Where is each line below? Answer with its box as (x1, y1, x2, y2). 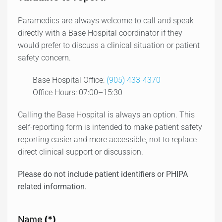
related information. (18, 181, 87, 191)
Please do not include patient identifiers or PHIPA (18, 169, 188, 179)
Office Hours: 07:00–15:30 (33, 87, 122, 97)
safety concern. (18, 53, 71, 62)
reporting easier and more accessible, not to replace (18, 134, 197, 144)
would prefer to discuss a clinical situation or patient (18, 40, 200, 50)
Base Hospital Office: (33, 75, 107, 85)
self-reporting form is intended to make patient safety (18, 122, 202, 132)
